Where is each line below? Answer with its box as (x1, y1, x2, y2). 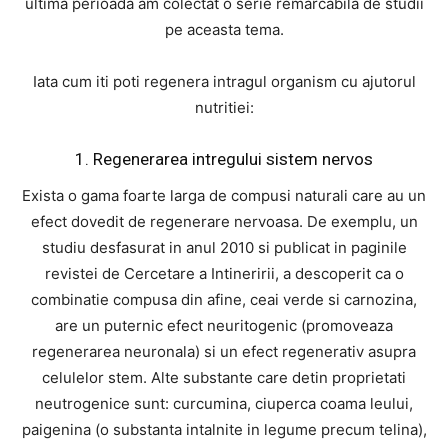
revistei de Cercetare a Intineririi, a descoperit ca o (44, 264, 404, 283)
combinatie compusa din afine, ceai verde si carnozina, (31, 290, 417, 309)
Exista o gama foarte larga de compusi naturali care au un (22, 186, 426, 205)
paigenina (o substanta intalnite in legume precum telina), (21, 420, 427, 439)
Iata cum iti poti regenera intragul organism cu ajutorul (32, 72, 416, 91)
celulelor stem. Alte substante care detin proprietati (42, 368, 406, 387)
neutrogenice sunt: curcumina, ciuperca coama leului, (35, 394, 413, 413)
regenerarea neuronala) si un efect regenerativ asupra (32, 342, 416, 361)
